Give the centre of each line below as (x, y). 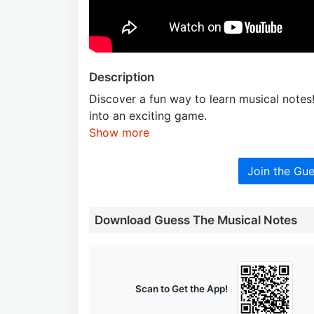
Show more (119, 132)
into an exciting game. (148, 115)
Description (122, 77)
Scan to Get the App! (181, 288)
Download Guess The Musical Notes (196, 220)
